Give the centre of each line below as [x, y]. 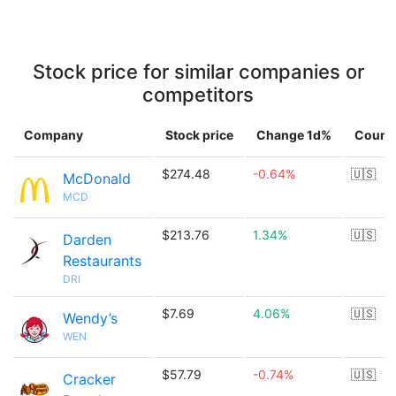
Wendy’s [90, 318]
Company [53, 135]
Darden [87, 240]
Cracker [89, 379]
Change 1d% [294, 135]
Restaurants [102, 261]
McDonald [97, 179]
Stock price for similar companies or [198, 72]
